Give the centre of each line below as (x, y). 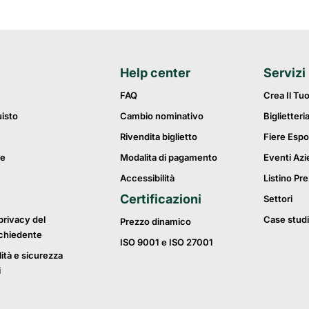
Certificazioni (161, 199)
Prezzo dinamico (156, 222)
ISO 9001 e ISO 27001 (167, 242)
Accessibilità (147, 178)
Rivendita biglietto (159, 137)
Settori (278, 199)
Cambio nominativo (162, 116)
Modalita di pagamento (169, 158)
